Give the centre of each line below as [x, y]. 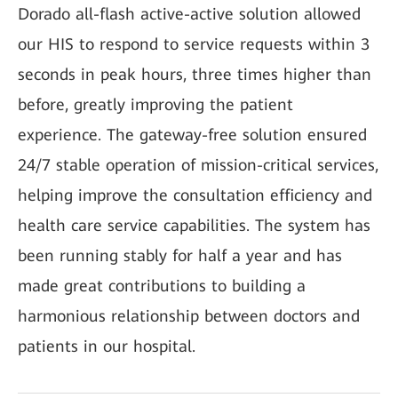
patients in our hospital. [107, 346]
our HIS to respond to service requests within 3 [194, 44]
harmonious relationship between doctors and [189, 316]
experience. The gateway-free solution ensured [192, 135]
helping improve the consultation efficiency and [195, 195]
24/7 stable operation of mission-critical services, [198, 165]
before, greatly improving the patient [155, 104]
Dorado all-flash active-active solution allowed [189, 14]
